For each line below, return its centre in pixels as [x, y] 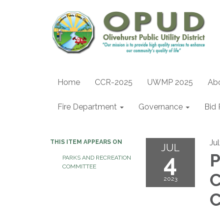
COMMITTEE [79, 166]
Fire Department [87, 107]
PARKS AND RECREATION [97, 158]
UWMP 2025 [170, 82]
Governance [161, 107]
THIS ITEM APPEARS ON [86, 142]
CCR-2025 [114, 82]
